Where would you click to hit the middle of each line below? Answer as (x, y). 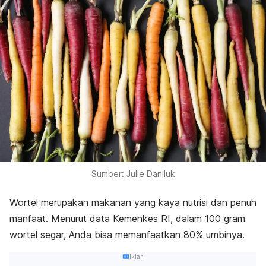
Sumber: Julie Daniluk (133, 173)
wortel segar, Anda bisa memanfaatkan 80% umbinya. (127, 234)
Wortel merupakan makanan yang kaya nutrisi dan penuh (133, 202)
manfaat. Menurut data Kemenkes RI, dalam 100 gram (127, 218)
